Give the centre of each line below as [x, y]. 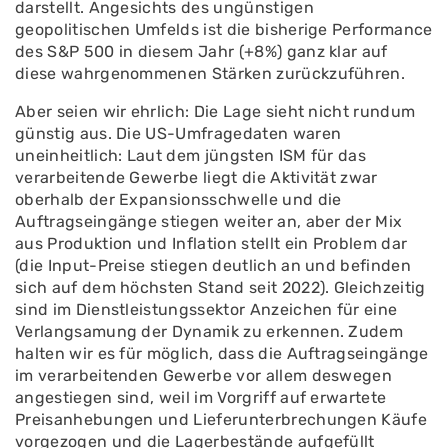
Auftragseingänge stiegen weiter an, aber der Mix [209, 221]
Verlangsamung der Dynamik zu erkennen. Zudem [209, 331]
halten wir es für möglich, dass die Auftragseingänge [222, 353]
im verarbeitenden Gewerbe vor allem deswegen [204, 375]
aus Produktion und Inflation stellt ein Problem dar [211, 243]
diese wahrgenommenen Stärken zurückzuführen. [210, 73]
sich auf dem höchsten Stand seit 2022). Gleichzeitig [220, 287]
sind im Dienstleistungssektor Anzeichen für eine [206, 309]
